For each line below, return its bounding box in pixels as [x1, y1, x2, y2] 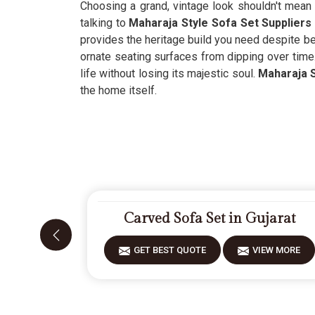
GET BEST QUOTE [134, 245, 207, 255]
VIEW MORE [252, 245, 301, 255]
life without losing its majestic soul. [80, 67, 258, 80]
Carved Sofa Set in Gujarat [124, 210, 296, 227]
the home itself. [80, 84, 157, 97]
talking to [80, 16, 129, 30]
